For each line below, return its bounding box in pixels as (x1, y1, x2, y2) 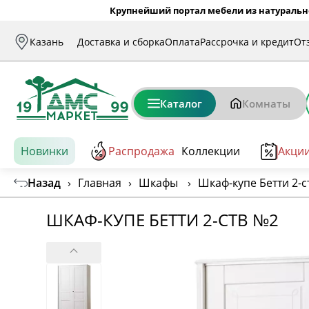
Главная (78, 175, 121, 190)
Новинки (21, 143, 68, 159)
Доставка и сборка (77, 34, 165, 48)
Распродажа (108, 143, 175, 159)
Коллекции (181, 143, 240, 159)
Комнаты (242, 97, 290, 110)
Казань (30, 34, 63, 48)
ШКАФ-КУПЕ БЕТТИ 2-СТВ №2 (46, 208, 279, 231)
